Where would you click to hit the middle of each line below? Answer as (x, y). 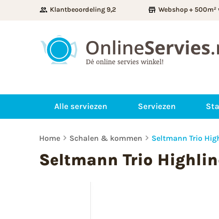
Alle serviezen (81, 106)
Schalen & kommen (106, 138)
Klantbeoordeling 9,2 (83, 10)
